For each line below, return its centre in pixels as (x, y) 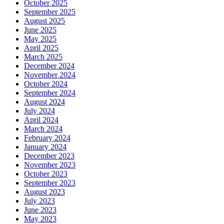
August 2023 (44, 191)
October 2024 (46, 83)
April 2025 (41, 47)
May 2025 (40, 38)
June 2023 (40, 209)
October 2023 (46, 173)
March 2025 (43, 56)
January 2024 (45, 146)
